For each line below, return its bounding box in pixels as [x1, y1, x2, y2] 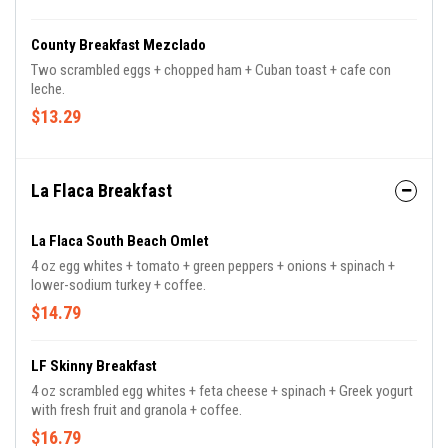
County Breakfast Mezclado [31, 36, 206, 54]
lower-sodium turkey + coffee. [31, 276, 206, 294]
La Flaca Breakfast [31, 180, 172, 201]
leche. [31, 80, 65, 98]
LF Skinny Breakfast [31, 357, 157, 375]
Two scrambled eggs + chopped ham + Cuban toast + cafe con [31, 61, 391, 79]
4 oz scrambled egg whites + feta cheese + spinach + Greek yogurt [31, 382, 413, 400]
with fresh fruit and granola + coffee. [31, 401, 242, 419]
